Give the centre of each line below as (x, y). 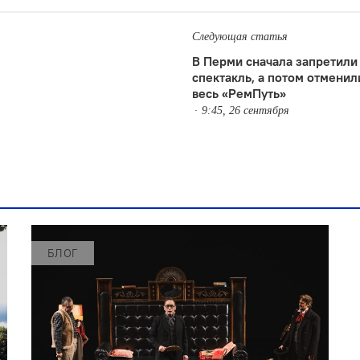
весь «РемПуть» (239, 93)
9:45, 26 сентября (245, 110)
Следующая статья (240, 36)
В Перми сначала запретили (275, 61)
